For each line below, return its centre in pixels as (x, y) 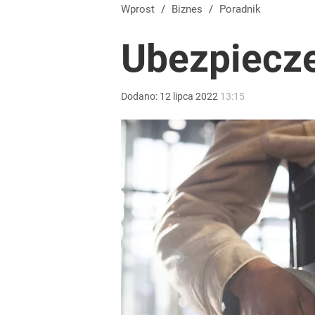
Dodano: (140, 96)
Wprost (138, 9)
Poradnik (243, 9)
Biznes (190, 9)
